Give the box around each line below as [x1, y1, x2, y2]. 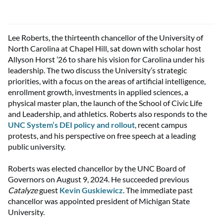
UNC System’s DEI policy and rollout [8, 119, 135, 129]
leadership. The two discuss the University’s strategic [8, 65, 187, 75]
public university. [8, 141, 65, 151]
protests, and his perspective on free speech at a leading [8, 130, 196, 140]
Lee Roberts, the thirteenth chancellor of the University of [8, 32, 203, 42]
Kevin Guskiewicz [59, 185, 123, 195]
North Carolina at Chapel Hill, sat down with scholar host [8, 43, 201, 53]
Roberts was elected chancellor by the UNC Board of [8, 163, 185, 173]
